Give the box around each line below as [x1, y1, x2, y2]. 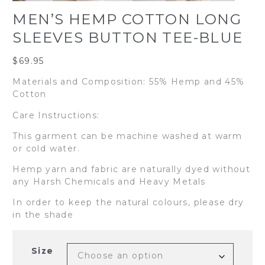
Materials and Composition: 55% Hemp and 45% [12, 76, 245, 88]
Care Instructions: [12, 109, 100, 121]
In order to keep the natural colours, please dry [12, 197, 244, 208]
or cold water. [12, 143, 80, 154]
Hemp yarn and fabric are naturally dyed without [12, 164, 251, 175]
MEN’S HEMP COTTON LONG [12, 9, 242, 28]
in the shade [12, 209, 74, 221]
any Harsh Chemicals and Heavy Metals [12, 176, 206, 188]
